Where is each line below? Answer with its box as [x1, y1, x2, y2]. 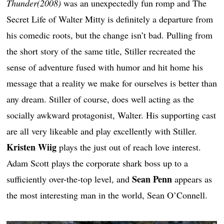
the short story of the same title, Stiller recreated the [6, 44, 196, 57]
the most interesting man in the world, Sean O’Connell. [6, 188, 208, 201]
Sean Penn [132, 172, 172, 185]
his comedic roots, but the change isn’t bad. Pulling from [6, 28, 213, 41]
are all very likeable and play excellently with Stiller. [6, 124, 197, 137]
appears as [172, 172, 212, 185]
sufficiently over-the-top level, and [6, 172, 132, 185]
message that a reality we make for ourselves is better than [6, 76, 217, 89]
